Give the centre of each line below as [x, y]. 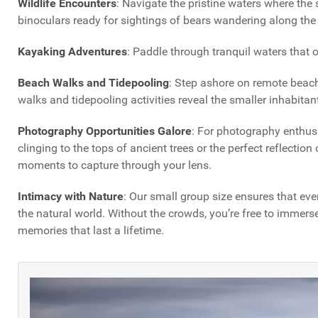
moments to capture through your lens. [115, 165]
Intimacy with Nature [71, 196]
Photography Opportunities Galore [105, 131]
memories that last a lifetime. [91, 230]
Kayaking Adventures [72, 51]
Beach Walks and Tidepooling [93, 82]
